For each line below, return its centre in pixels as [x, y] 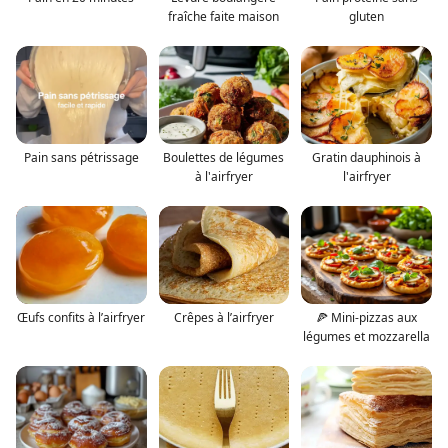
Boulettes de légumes [224, 157]
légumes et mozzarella [367, 336]
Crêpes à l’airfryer [223, 317]
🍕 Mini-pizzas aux [367, 317]
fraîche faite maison [224, 16]
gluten [367, 16]
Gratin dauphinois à [367, 157]
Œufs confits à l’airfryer [81, 317]
